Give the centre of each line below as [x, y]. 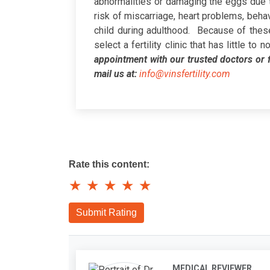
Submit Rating [106, 213]
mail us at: [115, 74]
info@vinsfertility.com [185, 74]
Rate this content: [109, 165]
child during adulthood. [144, 31]
